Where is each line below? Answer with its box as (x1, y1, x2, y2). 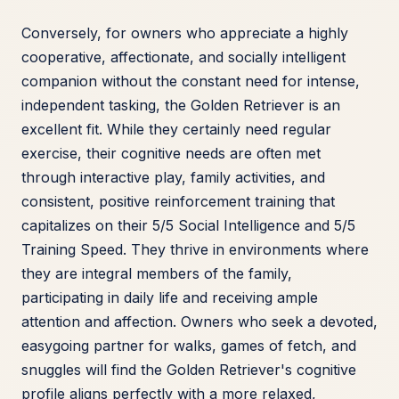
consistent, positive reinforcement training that (21, 192, 335, 211)
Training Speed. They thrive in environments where (21, 240, 369, 259)
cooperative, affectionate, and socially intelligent (21, 48, 346, 67)
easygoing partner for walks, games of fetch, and (21, 337, 356, 355)
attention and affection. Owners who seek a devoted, (21, 313, 378, 331)
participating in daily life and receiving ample (21, 289, 318, 307)
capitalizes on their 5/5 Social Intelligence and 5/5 (21, 216, 355, 235)
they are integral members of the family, (21, 265, 292, 283)
